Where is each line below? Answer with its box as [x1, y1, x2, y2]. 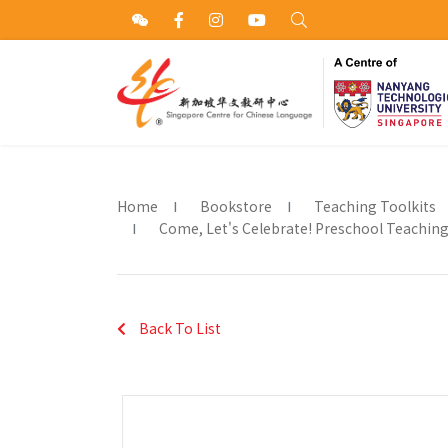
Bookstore [200, 196, 272, 216]
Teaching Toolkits [314, 196, 436, 216]
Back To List [136, 318, 221, 338]
